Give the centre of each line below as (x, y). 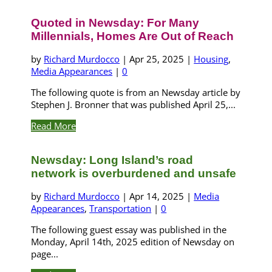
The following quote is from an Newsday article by (136, 92)
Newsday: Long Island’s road (112, 160)
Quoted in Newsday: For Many (115, 23)
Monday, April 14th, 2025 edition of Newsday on (133, 241)
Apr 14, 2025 (157, 196)
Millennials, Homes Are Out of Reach (133, 36)
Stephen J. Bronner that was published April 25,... (134, 104)
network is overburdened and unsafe (134, 173)
